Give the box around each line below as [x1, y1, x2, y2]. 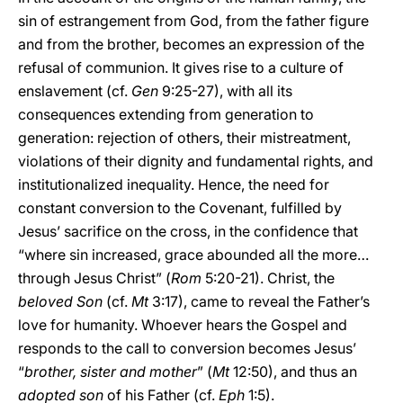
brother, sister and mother [24, 363, 197, 381]
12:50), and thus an [229, 363, 357, 381]
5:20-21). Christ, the [201, 269, 335, 287]
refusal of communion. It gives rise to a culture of [18, 58, 344, 76]
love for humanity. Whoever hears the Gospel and [18, 316, 347, 334]
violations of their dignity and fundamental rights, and [18, 152, 373, 170]
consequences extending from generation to [18, 105, 314, 123]
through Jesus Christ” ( [18, 269, 171, 287]
